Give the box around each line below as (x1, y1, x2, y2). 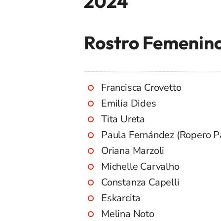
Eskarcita (101, 191, 141, 205)
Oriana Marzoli (101, 144, 165, 158)
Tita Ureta (101, 112, 145, 126)
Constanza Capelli (101, 176, 180, 189)
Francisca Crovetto (101, 81, 182, 95)
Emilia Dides (101, 97, 156, 110)
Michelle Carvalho (101, 160, 180, 174)
